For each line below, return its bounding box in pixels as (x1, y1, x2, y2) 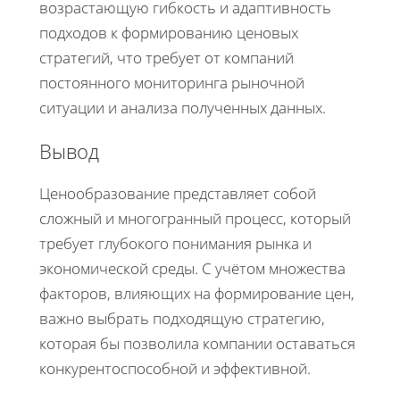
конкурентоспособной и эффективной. (39, 357, 311, 379)
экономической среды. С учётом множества (39, 257, 346, 279)
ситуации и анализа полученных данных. (39, 96, 326, 118)
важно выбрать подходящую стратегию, (39, 307, 325, 329)
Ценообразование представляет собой (39, 182, 316, 204)
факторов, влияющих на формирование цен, (39, 282, 354, 304)
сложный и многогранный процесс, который (39, 207, 351, 229)
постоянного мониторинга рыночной (39, 71, 304, 93)
